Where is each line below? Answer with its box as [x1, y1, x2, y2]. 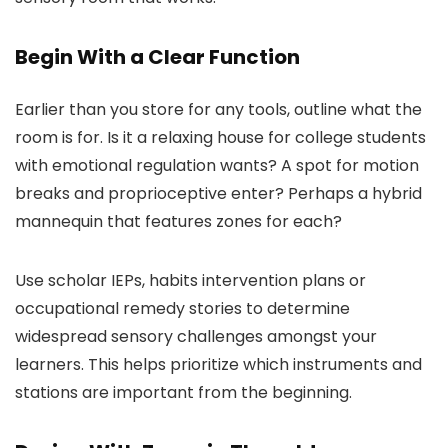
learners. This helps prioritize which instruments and [15, 353, 422, 376]
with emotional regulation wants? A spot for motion [15, 154, 419, 177]
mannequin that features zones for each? [15, 210, 346, 233]
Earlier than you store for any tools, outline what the [15, 98, 422, 121]
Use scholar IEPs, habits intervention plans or [15, 269, 366, 292]
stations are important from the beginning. [15, 381, 356, 404]
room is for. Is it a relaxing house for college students [15, 126, 426, 149]
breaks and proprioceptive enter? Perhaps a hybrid [15, 182, 422, 205]
